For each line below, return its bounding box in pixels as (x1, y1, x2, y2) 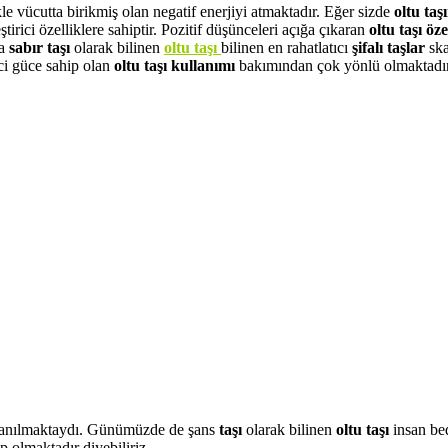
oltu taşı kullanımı (114, 56, 239, 74)
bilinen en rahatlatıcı (221, 38, 352, 56)
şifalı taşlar (352, 38, 429, 56)
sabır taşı (9, 38, 74, 56)
